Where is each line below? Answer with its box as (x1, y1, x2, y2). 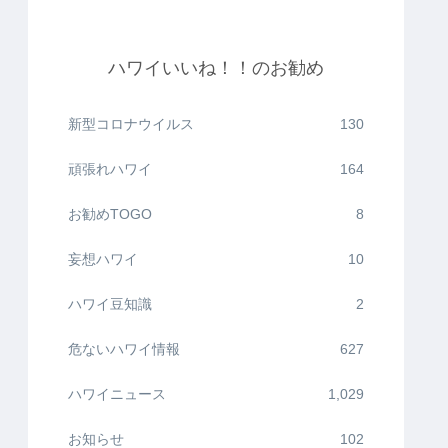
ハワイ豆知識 (68, 296, 152, 313)
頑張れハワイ (68, 161, 152, 178)
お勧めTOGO (68, 206, 152, 223)
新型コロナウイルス (68, 116, 194, 133)
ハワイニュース (68, 386, 166, 403)
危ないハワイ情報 (68, 341, 180, 358)
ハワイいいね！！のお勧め (108, 58, 324, 79)
